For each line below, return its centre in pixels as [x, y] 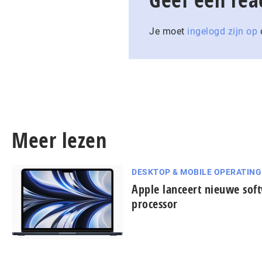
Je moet [168, 31]
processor [155, 204]
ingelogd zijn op [222, 31]
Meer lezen [59, 140]
